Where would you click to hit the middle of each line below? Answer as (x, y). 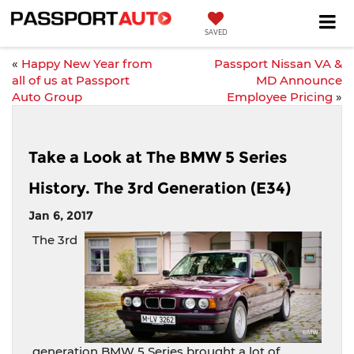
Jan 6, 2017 (61, 215)
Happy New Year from (87, 64)
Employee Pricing (280, 97)
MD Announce (299, 80)
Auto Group (47, 97)
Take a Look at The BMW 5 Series (158, 157)
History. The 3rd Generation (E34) (160, 188)
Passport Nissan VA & (278, 64)
